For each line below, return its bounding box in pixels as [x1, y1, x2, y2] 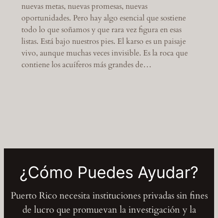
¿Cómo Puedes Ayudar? [19, 163, 199, 182]
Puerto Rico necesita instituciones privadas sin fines [10, 189, 208, 202]
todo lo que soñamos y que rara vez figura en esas [21, 24, 182, 35]
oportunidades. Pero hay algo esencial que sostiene [21, 12, 186, 23]
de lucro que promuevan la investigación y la [22, 203, 196, 216]
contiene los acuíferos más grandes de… [21, 59, 152, 70]
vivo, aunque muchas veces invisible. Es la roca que [21, 47, 188, 58]
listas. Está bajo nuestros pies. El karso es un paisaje [21, 36, 186, 47]
